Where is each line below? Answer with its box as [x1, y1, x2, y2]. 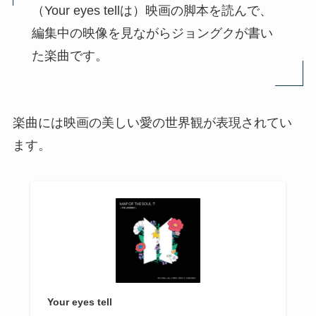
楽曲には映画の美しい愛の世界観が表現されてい [12, 115, 292, 130]
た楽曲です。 [31, 48, 108, 63]
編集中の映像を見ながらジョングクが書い [31, 25, 273, 40]
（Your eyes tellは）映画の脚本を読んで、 [31, 3, 272, 18]
